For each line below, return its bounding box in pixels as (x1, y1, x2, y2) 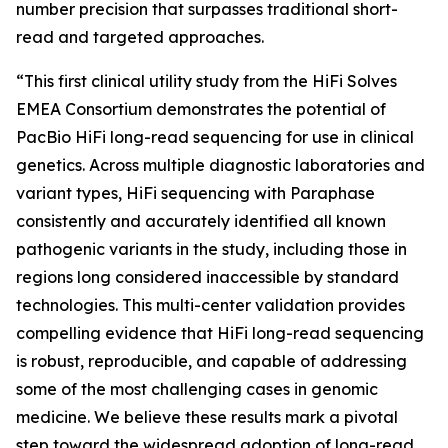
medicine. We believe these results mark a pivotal (16, 407, 398, 427)
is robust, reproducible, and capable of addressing (16, 351, 407, 371)
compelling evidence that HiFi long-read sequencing (16, 323, 424, 343)
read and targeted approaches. (16, 27, 264, 47)
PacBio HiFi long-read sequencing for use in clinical (16, 127, 414, 147)
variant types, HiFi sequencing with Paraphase (16, 183, 375, 203)
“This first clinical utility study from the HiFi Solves (16, 71, 397, 91)
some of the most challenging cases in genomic (16, 379, 378, 399)
